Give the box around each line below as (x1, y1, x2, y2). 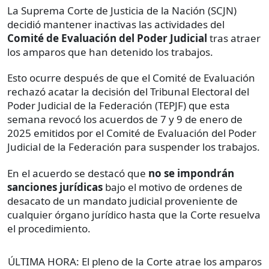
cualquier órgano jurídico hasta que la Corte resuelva (7, 208, 261, 222)
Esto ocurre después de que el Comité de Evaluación (7, 71, 255, 85)
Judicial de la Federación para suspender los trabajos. (7, 140, 260, 154)
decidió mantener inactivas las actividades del (7, 17, 225, 32)
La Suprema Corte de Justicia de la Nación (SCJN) (7, 4, 237, 18)
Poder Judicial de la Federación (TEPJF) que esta (7, 98, 230, 113)
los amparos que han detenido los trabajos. (7, 45, 213, 59)
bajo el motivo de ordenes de (103, 180, 243, 195)
